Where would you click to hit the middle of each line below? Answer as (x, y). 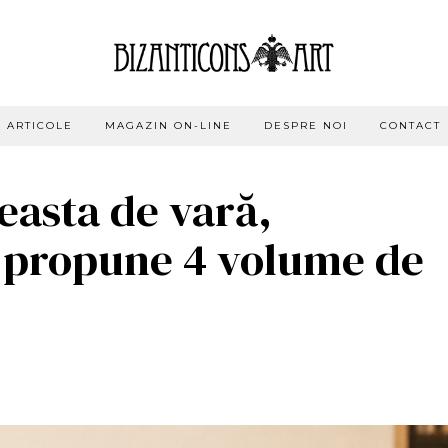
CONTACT (410, 125)
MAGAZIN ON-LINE (168, 125)
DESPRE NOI (306, 125)
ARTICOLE (40, 125)
